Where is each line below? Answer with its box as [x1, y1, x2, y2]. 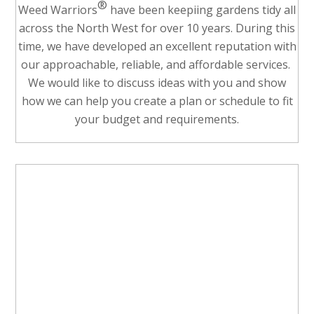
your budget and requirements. [75, 111, 239, 127]
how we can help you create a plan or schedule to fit [21, 93, 293, 109]
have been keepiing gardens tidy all [107, 1, 296, 18]
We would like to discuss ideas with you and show [28, 74, 286, 90]
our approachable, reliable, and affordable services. [21, 56, 293, 72]
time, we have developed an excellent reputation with [18, 38, 296, 54]
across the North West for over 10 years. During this [19, 20, 295, 36]
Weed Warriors [18, 1, 97, 18]
